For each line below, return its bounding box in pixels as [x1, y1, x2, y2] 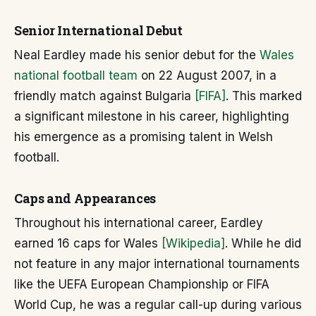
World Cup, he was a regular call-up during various [14, 298, 302, 312]
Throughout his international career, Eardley [14, 216, 263, 230]
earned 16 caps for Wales [14, 236, 162, 250]
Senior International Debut [14, 22, 183, 39]
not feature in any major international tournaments [14, 257, 300, 271]
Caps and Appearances [14, 190, 156, 207]
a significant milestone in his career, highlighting [14, 109, 289, 123]
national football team [14, 68, 138, 83]
